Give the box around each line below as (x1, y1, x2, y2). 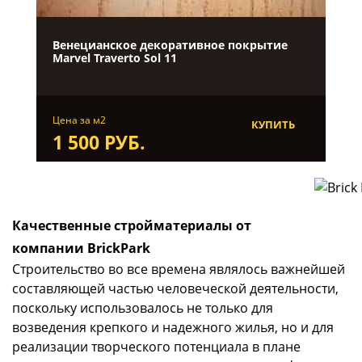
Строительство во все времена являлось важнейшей (12, 260, 345, 279)
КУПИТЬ (250, 117, 295, 133)
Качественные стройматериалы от (12, 217, 251, 235)
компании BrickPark (12, 239, 150, 258)
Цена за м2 (52, 113, 106, 128)
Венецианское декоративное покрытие (52, 37, 288, 53)
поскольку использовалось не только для (12, 299, 273, 318)
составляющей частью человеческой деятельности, (12, 280, 339, 298)
